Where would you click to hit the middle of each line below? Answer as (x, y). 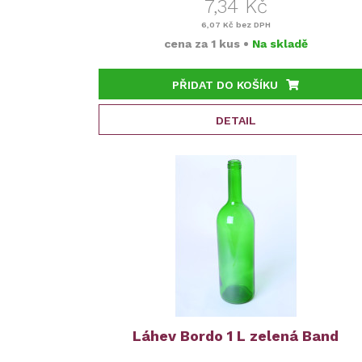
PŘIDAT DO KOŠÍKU (225, 85)
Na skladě (280, 44)
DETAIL (236, 120)
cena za (187, 44)
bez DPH (252, 25)
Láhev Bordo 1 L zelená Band (236, 336)
